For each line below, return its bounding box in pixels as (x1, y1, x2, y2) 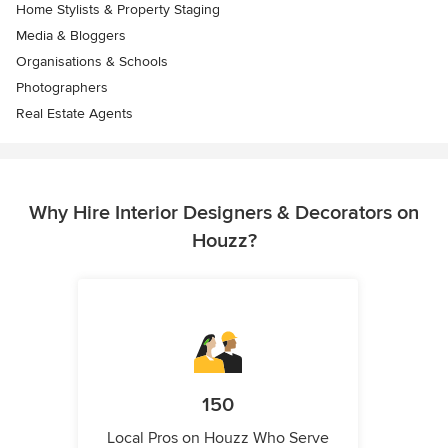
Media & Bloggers (16, 27, 126, 45)
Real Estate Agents (16, 105, 133, 123)
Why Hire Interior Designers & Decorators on (29, 201, 419, 226)
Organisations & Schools (16, 53, 168, 71)
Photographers (16, 79, 108, 97)
